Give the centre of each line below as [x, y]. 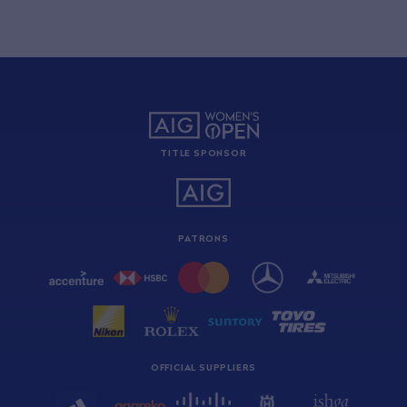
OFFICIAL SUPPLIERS [203, 367]
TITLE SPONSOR [203, 153]
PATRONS [203, 238]
